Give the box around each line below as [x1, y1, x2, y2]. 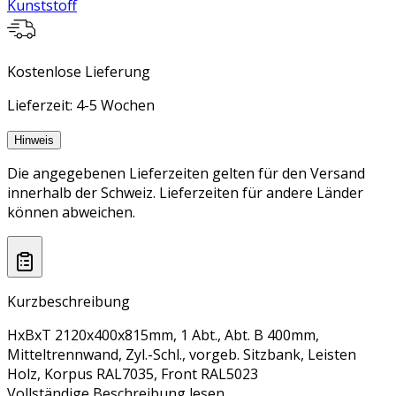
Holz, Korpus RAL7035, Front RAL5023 [7, 363, 258, 384]
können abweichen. [7, 202, 135, 223]
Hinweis [14, 133, 54, 148]
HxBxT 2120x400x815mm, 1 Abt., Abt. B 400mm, [7, 324, 319, 345]
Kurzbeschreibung [7, 291, 130, 311]
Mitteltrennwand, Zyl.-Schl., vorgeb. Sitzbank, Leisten [7, 344, 356, 364]
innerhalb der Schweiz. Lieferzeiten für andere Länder [7, 183, 363, 203]
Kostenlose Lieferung [7, 62, 150, 82]
